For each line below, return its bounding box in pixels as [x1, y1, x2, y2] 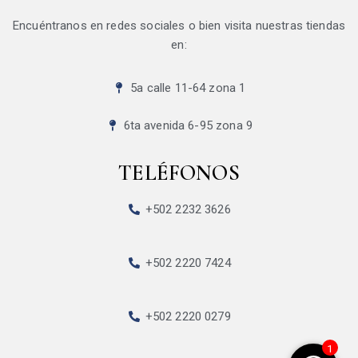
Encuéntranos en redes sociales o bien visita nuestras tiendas [12, 18, 346, 34]
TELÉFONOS [118, 160, 240, 187]
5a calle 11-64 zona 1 [130, 81, 246, 96]
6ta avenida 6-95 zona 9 [123, 118, 253, 133]
